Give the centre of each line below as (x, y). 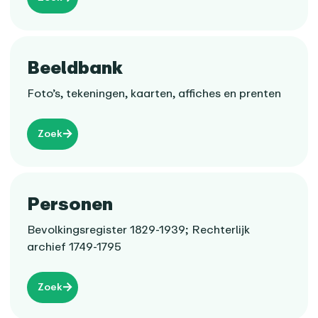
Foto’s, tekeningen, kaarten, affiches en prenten (154, 93)
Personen (70, 204)
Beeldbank (75, 67)
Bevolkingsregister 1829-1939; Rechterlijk (139, 230)
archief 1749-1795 (75, 247)
